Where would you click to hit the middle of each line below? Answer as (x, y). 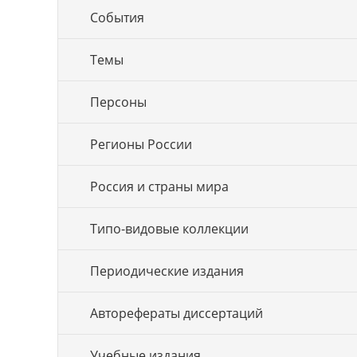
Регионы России (141, 144)
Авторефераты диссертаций (177, 313)
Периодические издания (167, 271)
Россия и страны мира (159, 186)
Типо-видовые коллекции (169, 229)
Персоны (118, 102)
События (117, 18)
